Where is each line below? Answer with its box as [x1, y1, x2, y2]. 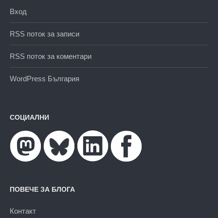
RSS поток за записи [10, 30, 79, 38]
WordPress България [10, 74, 79, 83]
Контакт [10, 207, 36, 216]
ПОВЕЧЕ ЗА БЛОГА [10, 186, 75, 194]
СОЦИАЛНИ [10, 114, 49, 122]
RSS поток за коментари [10, 52, 91, 61]
